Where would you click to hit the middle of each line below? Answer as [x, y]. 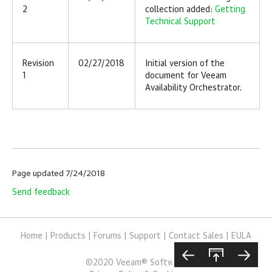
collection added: [180, 10]
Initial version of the [185, 64]
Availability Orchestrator [192, 88]
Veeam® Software [151, 263]
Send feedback [41, 193]
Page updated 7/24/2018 [59, 174]
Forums [107, 236]
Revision [38, 64]
